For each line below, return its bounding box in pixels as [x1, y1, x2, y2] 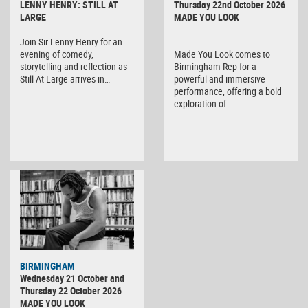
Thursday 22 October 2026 [20, 284, 122, 298]
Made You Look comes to [174, 47, 270, 61]
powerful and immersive [174, 72, 265, 86]
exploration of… [174, 97, 232, 111]
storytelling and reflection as [20, 60, 127, 74]
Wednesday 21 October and [20, 272, 124, 285]
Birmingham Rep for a [174, 60, 256, 74]
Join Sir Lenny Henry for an [20, 35, 122, 49]
